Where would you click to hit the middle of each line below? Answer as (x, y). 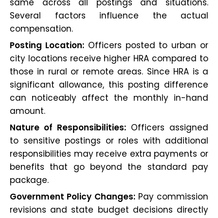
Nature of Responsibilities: (68, 127)
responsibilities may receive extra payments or (109, 154)
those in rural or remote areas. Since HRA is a (109, 71)
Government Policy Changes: (73, 196)
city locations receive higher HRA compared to (109, 58)
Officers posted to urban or (146, 45)
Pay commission (172, 196)
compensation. (41, 28)
